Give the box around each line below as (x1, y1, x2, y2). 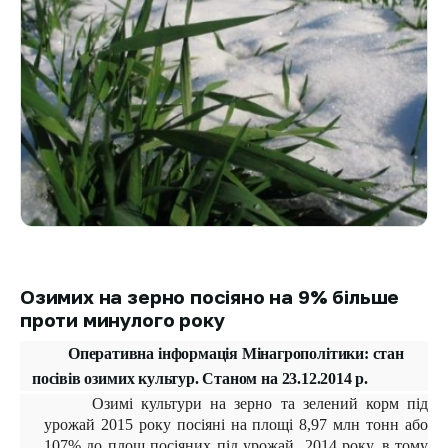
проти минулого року (20, 308, 225, 332)
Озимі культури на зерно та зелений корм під (92, 395, 428, 413)
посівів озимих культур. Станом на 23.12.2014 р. (32, 370, 369, 388)
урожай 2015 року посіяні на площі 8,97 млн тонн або (44, 416, 428, 434)
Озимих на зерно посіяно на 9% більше (20, 285, 400, 309)
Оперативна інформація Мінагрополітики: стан (68, 345, 404, 363)
